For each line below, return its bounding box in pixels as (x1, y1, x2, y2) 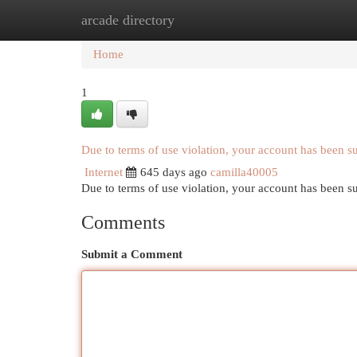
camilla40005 (210, 166, 278, 178)
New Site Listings (159, 14, 246, 26)
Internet (84, 166, 123, 178)
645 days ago (140, 166, 207, 178)
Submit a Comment (81, 248, 182, 261)
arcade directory (81, 12, 175, 28)
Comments (81, 212, 165, 233)
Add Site (270, 14, 313, 26)
